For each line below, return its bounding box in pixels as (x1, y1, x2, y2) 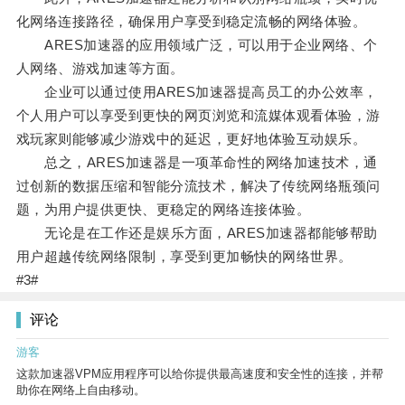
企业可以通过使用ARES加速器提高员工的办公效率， (15, 84, 378, 100)
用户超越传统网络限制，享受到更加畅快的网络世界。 (15, 249, 353, 265)
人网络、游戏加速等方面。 (15, 61, 184, 77)
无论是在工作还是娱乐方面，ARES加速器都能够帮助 (15, 225, 378, 241)
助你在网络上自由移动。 (16, 383, 146, 398)
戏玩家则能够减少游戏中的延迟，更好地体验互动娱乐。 (15, 131, 367, 147)
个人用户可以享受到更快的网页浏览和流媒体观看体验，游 (15, 108, 381, 124)
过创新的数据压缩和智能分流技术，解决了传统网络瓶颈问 (15, 178, 381, 194)
